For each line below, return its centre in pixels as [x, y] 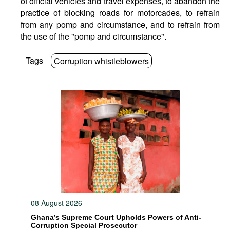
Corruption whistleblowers [101, 61]
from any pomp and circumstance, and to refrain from [120, 24]
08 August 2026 [56, 203]
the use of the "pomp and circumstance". [93, 36]
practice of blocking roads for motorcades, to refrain [120, 13]
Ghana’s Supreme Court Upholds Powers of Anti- [116, 217]
